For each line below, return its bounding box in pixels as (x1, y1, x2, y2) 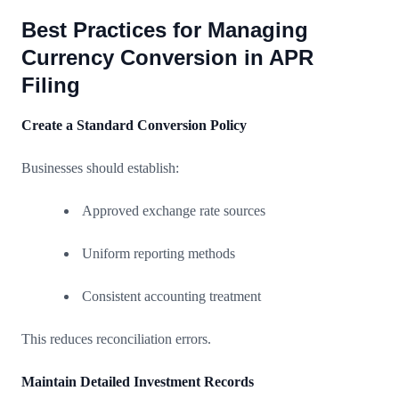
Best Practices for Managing (21, 17, 308, 42)
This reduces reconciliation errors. (21, 330, 211, 346)
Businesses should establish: (21, 159, 179, 175)
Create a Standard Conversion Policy (21, 117, 247, 133)
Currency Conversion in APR (21, 45, 313, 69)
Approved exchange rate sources (82, 202, 265, 218)
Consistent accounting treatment (82, 288, 261, 304)
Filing (21, 72, 80, 97)
